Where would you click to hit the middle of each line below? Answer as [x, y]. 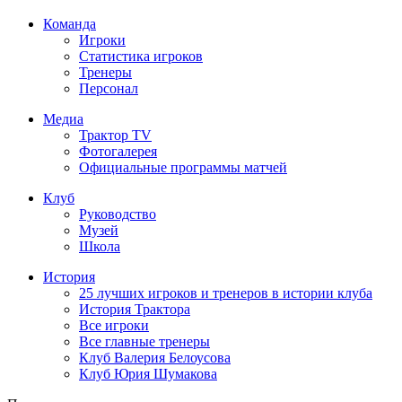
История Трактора [135, 309]
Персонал [109, 88]
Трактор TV [115, 135]
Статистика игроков [141, 56]
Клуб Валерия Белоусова [155, 357]
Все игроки [114, 325]
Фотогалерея [118, 151]
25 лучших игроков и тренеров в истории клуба [226, 293]
